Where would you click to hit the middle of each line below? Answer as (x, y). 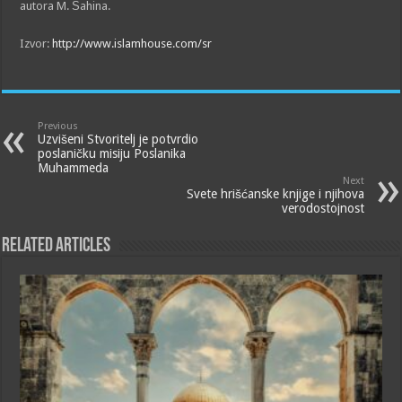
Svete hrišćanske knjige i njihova (275, 193)
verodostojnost (323, 208)
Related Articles (57, 246)
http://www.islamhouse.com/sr (132, 43)
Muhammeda (74, 167)
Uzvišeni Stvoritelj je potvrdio (118, 139)
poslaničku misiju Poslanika (112, 153)
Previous (58, 126)
